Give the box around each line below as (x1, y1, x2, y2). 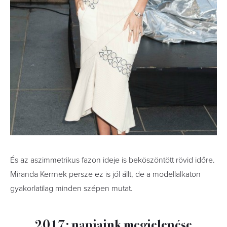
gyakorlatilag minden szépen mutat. (10, 183, 133, 194)
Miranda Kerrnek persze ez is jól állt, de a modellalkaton (10, 169, 201, 179)
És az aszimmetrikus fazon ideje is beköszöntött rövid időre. (10, 155, 215, 165)
